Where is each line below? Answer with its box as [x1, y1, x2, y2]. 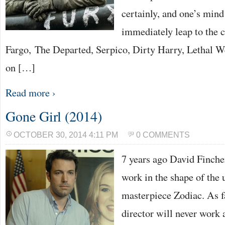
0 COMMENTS [136, 131, 190, 139]
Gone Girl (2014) [6, 106, 102, 126]
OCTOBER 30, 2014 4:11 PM [14, 131, 118, 139]
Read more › [6, 85, 56, 99]
